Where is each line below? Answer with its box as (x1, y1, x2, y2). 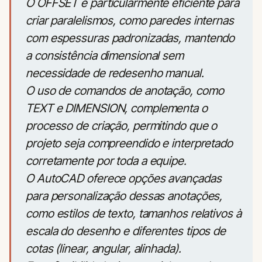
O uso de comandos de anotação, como (26, 84, 224, 98)
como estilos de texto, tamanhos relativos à (26, 206, 242, 220)
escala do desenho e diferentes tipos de (26, 224, 226, 238)
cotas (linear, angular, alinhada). (26, 242, 181, 256)
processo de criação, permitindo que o (26, 119, 218, 133)
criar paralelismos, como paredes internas (26, 13, 234, 27)
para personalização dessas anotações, (26, 189, 223, 203)
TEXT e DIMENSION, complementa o (26, 101, 208, 115)
